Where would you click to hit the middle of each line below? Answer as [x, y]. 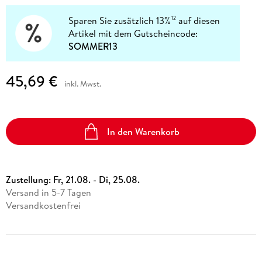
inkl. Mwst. [82, 84]
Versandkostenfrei [43, 206]
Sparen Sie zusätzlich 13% [120, 20]
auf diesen [198, 20]
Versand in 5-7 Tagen [48, 193]
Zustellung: [29, 180]
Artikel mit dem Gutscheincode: [133, 33]
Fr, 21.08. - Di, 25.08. [96, 180]
